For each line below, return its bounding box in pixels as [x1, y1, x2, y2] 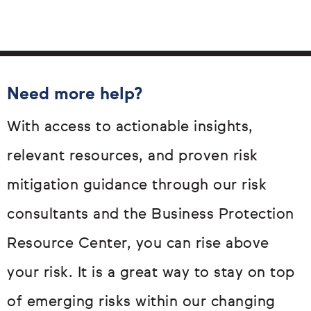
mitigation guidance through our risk [7, 178, 267, 194]
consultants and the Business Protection [7, 208, 294, 223]
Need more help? [7, 86, 142, 103]
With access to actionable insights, [7, 120, 253, 135]
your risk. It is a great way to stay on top [7, 266, 295, 281]
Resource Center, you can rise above [7, 237, 269, 252]
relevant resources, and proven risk [7, 149, 258, 165]
